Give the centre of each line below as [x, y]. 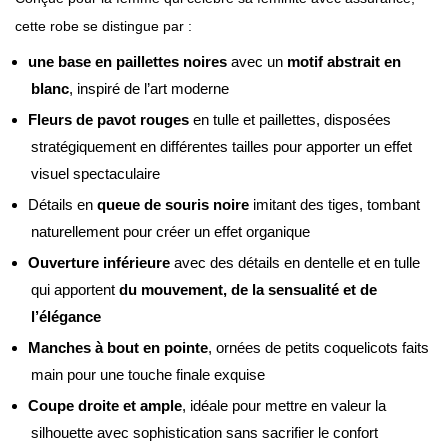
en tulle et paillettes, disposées [290, 119]
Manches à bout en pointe [118, 347]
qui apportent [75, 289]
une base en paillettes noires [127, 61]
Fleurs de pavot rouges [108, 119]
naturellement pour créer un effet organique [170, 231]
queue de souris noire [173, 204]
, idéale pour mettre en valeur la [284, 405]
